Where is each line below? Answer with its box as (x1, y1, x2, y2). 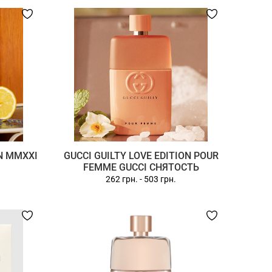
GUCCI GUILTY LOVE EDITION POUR (63, 150, 219, 161)
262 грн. (106, 174, 138, 184)
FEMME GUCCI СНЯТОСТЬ (83, 161, 199, 173)
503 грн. (144, 174, 177, 184)
